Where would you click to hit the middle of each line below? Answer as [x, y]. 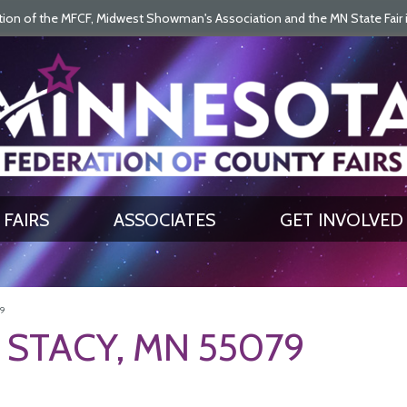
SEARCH [168, 77]
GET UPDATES [200, 77]
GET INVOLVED [342, 220]
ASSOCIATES [164, 220]
